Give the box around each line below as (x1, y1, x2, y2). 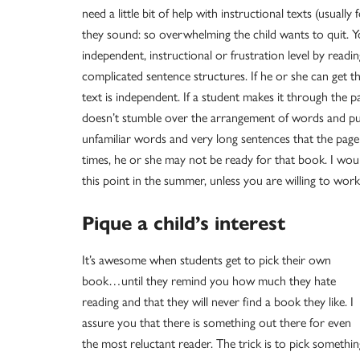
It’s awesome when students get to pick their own (82, 252, 331, 268)
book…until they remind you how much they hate (82, 273, 336, 289)
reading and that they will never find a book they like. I (82, 294, 354, 310)
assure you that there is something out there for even (82, 315, 351, 331)
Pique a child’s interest (82, 211, 285, 235)
